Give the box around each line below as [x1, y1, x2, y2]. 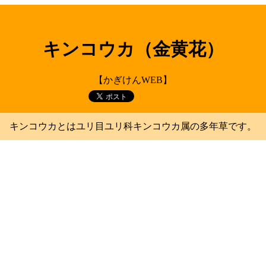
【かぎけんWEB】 [94, 75, 172, 85]
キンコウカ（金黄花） [42, 39, 224, 59]
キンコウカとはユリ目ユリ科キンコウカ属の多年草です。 [9, 121, 256, 131]
